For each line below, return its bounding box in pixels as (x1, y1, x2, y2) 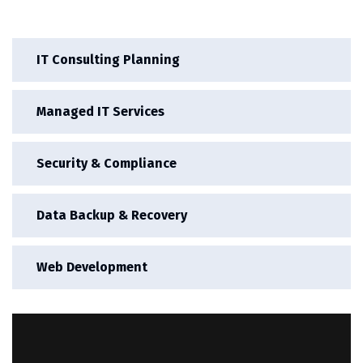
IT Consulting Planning (36, 51, 180, 67)
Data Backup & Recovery (36, 207, 187, 223)
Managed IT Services (36, 103, 164, 119)
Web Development (36, 258, 147, 275)
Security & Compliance (36, 155, 177, 171)
